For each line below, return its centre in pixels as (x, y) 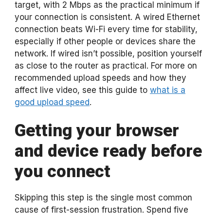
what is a (168, 90)
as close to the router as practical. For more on (106, 65)
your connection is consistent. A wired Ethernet (107, 17)
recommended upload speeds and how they (100, 78)
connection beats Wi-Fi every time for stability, (106, 29)
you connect (63, 172)
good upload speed (52, 102)
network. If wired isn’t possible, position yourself (108, 53)
